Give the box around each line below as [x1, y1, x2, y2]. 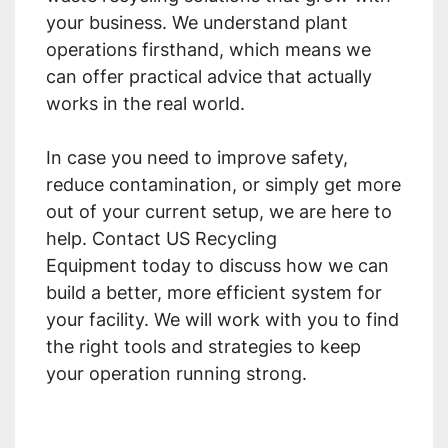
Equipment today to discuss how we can [46, 255, 389, 277]
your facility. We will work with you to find [46, 309, 399, 331]
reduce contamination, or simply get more [46, 174, 401, 196]
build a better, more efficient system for [46, 282, 382, 304]
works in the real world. [46, 93, 250, 115]
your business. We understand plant [46, 12, 348, 34]
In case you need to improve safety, [46, 147, 348, 169]
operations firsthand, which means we [46, 39, 371, 61]
